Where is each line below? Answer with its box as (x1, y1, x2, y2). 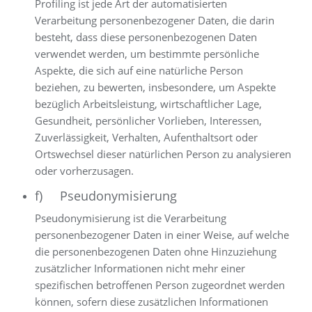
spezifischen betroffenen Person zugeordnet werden (35, 278, 285, 292)
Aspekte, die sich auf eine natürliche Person (35, 63, 243, 77)
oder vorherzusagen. (35, 164, 134, 178)
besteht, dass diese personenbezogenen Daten (35, 30, 257, 44)
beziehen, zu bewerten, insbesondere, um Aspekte (35, 80, 276, 94)
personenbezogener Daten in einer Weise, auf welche (35, 228, 289, 242)
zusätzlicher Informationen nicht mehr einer (35, 261, 245, 275)
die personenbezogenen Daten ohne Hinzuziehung (35, 244, 276, 258)
